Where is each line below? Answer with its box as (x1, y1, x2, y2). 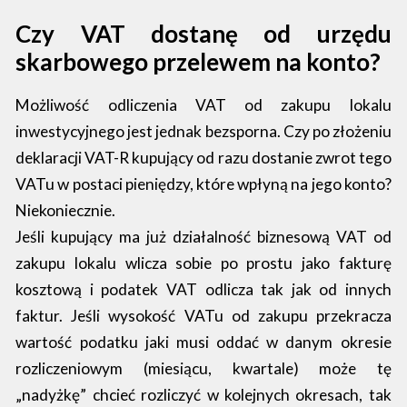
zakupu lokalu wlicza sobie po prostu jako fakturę (15, 253, 392, 273)
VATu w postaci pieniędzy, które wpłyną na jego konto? (15, 174, 392, 194)
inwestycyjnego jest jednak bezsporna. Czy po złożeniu (15, 122, 392, 142)
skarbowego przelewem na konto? (15, 46, 382, 76)
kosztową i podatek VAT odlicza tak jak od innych (15, 280, 392, 300)
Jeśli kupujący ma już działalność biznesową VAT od (15, 227, 392, 247)
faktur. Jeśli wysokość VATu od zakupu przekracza (15, 306, 392, 326)
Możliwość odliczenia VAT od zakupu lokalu (15, 95, 392, 115)
